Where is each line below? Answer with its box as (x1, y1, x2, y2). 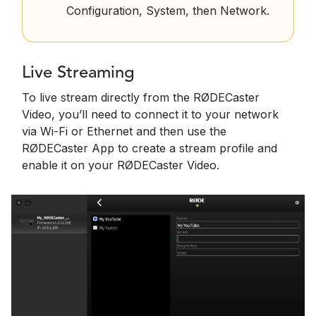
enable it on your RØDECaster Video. (22, 158, 219, 173)
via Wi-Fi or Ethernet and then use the (22, 124, 226, 139)
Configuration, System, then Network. (66, 4, 269, 18)
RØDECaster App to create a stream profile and (22, 141, 277, 156)
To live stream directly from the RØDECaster (22, 90, 260, 105)
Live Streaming (22, 65, 135, 83)
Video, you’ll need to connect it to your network (22, 107, 279, 122)
